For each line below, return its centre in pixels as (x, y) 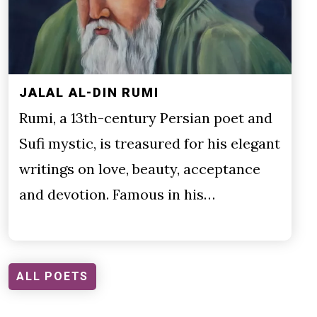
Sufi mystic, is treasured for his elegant (150, 144)
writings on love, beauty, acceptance (140, 169)
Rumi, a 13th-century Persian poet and (146, 118)
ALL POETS (53, 277)
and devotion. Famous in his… (117, 195)
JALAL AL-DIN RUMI (89, 93)
